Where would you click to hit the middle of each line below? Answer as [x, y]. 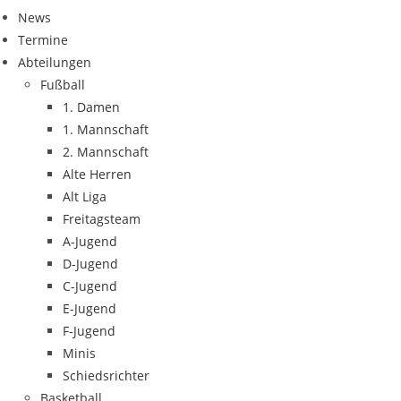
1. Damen [91, 107]
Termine [43, 40]
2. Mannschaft [106, 152]
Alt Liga [85, 196]
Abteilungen [55, 62]
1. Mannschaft [106, 129]
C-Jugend [90, 286]
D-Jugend [90, 264]
